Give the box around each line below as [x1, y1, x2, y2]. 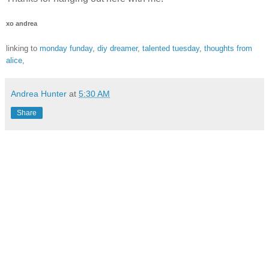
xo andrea [6, 19, 37, 27]
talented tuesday [142, 44, 199, 53]
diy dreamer [97, 44, 138, 53]
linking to [6, 44, 40, 53]
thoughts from [204, 44, 252, 53]
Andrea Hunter [11, 89, 67, 99]
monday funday [40, 44, 92, 53]
